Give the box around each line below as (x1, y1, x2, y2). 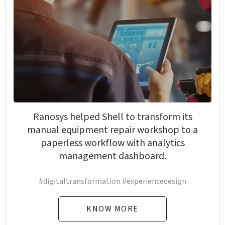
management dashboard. (59, 149, 166, 164)
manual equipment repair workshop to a (27, 123, 198, 138)
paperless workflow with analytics (40, 136, 185, 151)
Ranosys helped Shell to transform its (33, 110, 192, 125)
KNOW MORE (86, 203, 139, 215)
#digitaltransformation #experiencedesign (39, 176, 186, 187)
